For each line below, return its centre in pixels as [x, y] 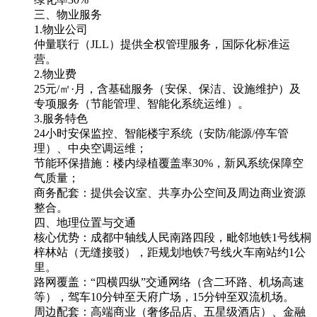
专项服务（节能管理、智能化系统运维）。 [142, 103]
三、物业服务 [68, 14]
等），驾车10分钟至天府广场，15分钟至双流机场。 [164, 296]
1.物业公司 [61, 29]
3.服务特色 [61, 118]
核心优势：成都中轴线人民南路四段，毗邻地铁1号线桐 [173, 237]
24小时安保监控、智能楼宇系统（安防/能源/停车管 [161, 133]
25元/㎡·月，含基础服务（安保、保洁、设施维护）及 [167, 88]
